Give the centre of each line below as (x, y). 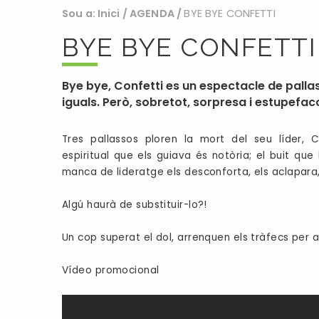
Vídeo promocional (111, 270)
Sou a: (79, 14)
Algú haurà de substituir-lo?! (135, 204)
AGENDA (152, 14)
